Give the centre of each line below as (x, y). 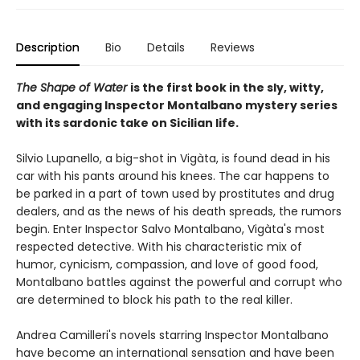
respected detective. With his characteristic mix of (159, 247)
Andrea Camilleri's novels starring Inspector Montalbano (172, 335)
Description (48, 48)
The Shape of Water (73, 88)
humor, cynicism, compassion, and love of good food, (167, 265)
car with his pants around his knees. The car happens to (173, 176)
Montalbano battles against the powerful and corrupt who (179, 282)
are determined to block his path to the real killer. (154, 300)
